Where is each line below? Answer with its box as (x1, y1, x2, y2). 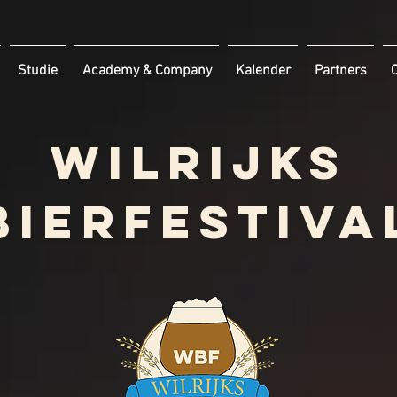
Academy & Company (82, 62, 212, 80)
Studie (18, 62, 58, 80)
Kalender (235, 62, 291, 80)
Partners (314, 62, 367, 80)
